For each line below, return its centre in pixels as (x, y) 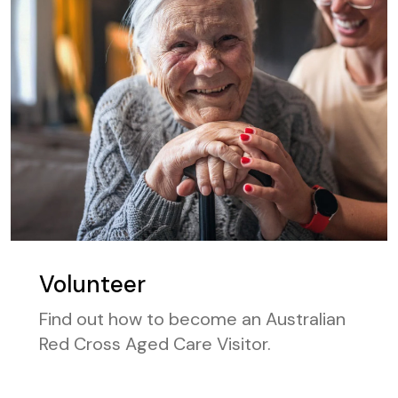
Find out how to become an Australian (192, 319)
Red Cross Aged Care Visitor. (155, 344)
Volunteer (92, 285)
